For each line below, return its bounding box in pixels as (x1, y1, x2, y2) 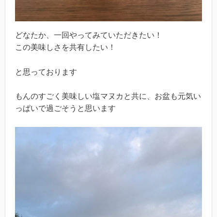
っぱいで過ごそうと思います (15, 104, 116, 113)
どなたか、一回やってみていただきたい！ (15, 31, 162, 40)
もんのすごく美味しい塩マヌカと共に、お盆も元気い (15, 92, 201, 101)
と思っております (15, 67, 77, 76)
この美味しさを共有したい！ (15, 43, 116, 52)
